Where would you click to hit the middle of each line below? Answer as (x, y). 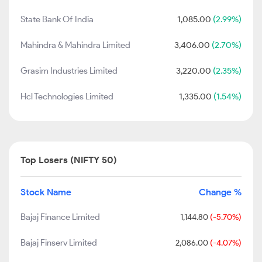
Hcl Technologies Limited (67, 96)
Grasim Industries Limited (69, 71)
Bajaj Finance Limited (60, 217)
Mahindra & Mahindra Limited (75, 45)
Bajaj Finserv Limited (59, 243)
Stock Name (46, 192)
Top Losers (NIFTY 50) (69, 160)
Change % (220, 192)
